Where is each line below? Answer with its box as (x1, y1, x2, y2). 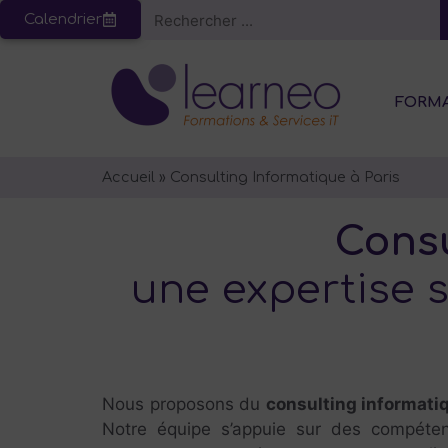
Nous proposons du (102, 393, 266, 414)
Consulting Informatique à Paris (170, 168, 400, 185)
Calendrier (24, 11, 102, 28)
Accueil (102, 168, 155, 185)
